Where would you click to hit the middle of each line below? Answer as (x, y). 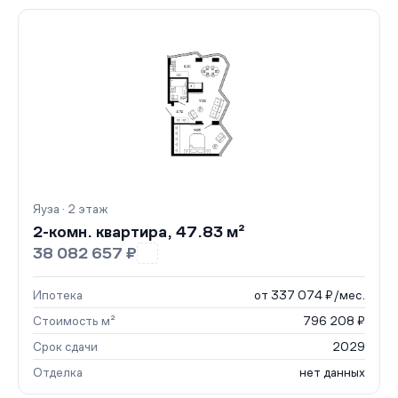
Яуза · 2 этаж (70, 209)
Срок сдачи (65, 346)
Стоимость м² (74, 321)
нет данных (332, 372)
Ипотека (58, 295)
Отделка (58, 372)
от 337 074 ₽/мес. (310, 295)
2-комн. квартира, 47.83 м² (139, 232)
